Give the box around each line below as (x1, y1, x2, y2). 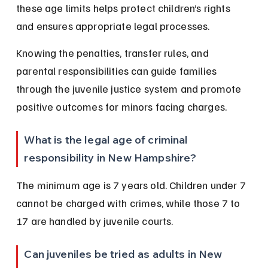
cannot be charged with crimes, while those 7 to (16, 196, 243, 210)
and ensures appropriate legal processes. (16, 19, 210, 33)
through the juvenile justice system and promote (16, 82, 244, 96)
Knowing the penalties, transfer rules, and (16, 46, 211, 60)
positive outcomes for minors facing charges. (16, 100, 227, 114)
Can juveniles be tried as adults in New (24, 247, 225, 261)
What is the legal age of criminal (24, 133, 191, 147)
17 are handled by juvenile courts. (16, 214, 173, 228)
